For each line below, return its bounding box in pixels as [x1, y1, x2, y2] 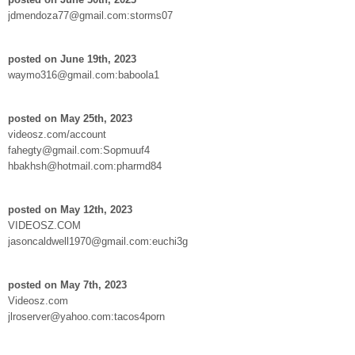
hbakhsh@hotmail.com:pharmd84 [8, 159, 162, 172]
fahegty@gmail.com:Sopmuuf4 [8, 143, 150, 156]
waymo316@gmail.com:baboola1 [8, 68, 159, 81]
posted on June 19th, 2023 [8, 52, 136, 65]
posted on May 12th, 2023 [8, 203, 132, 216]
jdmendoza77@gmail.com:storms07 [8, 9, 173, 21]
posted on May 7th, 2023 [8, 278, 127, 291]
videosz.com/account [8, 128, 106, 140]
